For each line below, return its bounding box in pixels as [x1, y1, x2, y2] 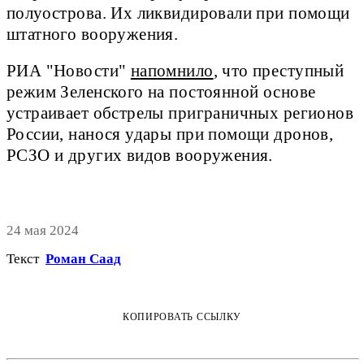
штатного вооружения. [6, 24, 179, 43]
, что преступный [213, 61, 344, 80]
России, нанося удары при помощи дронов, [6, 124, 334, 143]
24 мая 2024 [6, 223, 79, 239]
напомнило [130, 61, 214, 80]
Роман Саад [45, 251, 121, 267]
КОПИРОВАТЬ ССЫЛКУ [122, 311, 242, 323]
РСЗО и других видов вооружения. [6, 145, 273, 164]
